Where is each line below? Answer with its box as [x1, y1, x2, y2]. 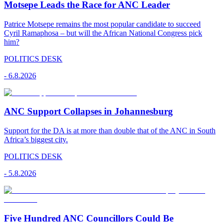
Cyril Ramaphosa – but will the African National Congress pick [4, 28, 202, 37]
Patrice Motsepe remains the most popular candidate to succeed [4, 19, 201, 28]
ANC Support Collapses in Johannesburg [4, 106, 173, 117]
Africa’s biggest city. [4, 135, 68, 144]
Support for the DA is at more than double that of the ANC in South [4, 126, 216, 135]
